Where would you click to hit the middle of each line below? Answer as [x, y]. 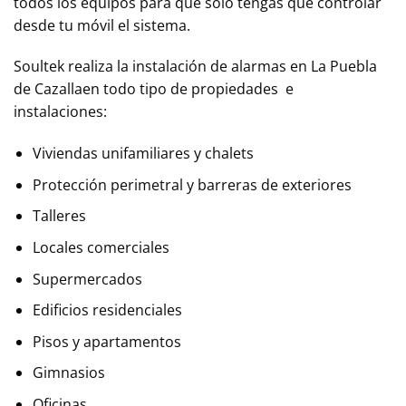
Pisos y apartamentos [106, 341]
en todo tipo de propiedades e [188, 89]
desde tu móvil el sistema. [104, 25]
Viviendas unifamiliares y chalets [143, 154]
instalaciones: [62, 112]
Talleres [59, 216]
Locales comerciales [101, 248]
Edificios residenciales [107, 310]
